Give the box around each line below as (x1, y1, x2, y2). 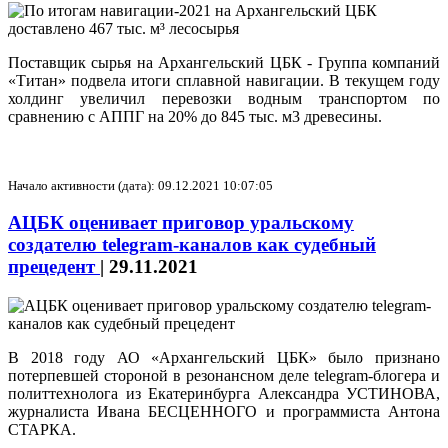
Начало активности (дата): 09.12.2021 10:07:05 (8, 177, 273, 193)
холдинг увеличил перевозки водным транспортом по (8, 89, 440, 107)
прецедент (8, 256, 100, 278)
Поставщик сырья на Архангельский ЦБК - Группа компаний (8, 53, 440, 71)
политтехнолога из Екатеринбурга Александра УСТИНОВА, (8, 385, 440, 403)
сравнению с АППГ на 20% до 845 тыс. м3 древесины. (8, 107, 382, 125)
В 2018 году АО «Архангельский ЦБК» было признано (8, 349, 440, 367)
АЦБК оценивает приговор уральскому (8, 212, 354, 234)
